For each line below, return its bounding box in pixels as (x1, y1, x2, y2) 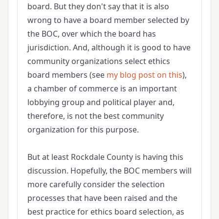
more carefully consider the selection (27, 178, 165, 190)
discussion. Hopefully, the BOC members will (27, 165, 192, 176)
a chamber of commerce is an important (27, 83, 177, 94)
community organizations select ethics (27, 55, 170, 66)
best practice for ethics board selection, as (27, 206, 184, 217)
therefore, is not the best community (27, 110, 164, 121)
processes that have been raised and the (27, 192, 177, 203)
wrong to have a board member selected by (27, 14, 189, 25)
